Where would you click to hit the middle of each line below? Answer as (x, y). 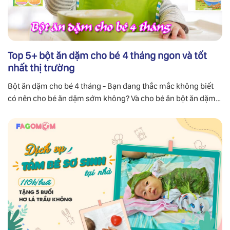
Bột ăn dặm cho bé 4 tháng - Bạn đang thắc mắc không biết (111, 86)
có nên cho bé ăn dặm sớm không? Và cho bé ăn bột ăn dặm (112, 98)
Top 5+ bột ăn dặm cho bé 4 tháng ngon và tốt (107, 55)
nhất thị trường (41, 68)
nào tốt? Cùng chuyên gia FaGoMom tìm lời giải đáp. (98, 110)
